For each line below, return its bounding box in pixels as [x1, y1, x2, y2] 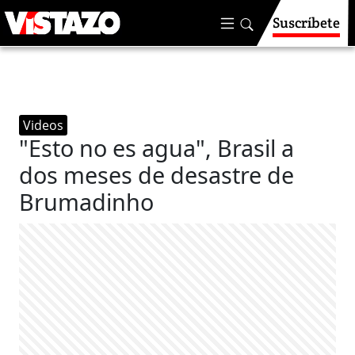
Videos [23, 116, 64, 134]
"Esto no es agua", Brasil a [19, 132, 295, 163]
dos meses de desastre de [19, 159, 295, 190]
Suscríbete [273, 13, 340, 32]
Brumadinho [19, 186, 155, 217]
